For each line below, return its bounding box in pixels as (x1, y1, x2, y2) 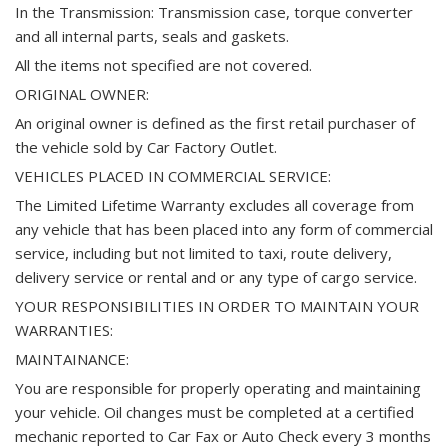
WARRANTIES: (15, 320, 113, 340)
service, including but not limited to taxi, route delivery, (15, 243, 392, 263)
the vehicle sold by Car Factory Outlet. (15, 137, 277, 157)
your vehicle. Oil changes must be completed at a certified (15, 402, 414, 422)
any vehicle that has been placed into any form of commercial (15, 219, 433, 239)
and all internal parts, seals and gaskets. (15, 26, 289, 46)
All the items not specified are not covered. (15, 55, 312, 75)
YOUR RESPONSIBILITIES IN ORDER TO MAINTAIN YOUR (15, 296, 419, 316)
